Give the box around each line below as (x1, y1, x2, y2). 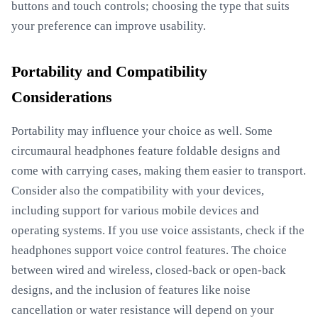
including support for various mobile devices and (11, 204, 259, 217)
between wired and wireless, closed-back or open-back (11, 263, 286, 277)
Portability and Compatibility (11, 63, 207, 80)
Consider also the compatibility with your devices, (11, 184, 264, 197)
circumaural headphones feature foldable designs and (11, 144, 280, 158)
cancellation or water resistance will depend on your (11, 303, 274, 317)
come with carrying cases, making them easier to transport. (11, 164, 306, 177)
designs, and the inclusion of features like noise (11, 283, 251, 297)
